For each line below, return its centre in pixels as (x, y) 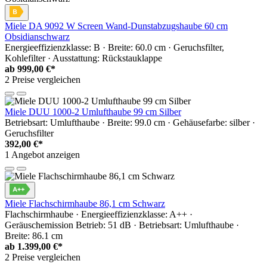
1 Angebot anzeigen (42, 155)
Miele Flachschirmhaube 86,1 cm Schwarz (85, 204)
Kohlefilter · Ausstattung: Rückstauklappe (83, 58)
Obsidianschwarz (37, 37)
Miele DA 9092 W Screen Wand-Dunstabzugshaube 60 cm (116, 26)
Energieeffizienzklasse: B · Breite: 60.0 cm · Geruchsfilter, (114, 48)
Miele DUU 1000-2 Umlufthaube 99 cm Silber (93, 112)
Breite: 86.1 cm (34, 236)
